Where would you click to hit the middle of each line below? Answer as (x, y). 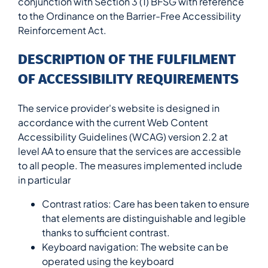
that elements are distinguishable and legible (144, 218)
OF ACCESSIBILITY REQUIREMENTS (128, 79)
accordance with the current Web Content (113, 123)
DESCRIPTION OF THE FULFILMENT (127, 60)
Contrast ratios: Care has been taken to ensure (146, 204)
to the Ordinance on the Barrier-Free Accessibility (130, 16)
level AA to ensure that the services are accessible (130, 151)
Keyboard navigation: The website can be (135, 247)
